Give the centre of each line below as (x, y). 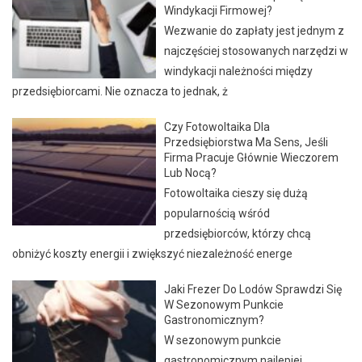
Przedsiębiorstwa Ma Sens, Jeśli (246, 142)
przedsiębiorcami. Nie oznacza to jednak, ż (120, 91)
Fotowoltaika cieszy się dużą (236, 193)
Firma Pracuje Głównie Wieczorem (252, 157)
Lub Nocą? (191, 173)
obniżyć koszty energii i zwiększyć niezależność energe (152, 253)
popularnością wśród (217, 213)
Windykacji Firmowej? (219, 10)
